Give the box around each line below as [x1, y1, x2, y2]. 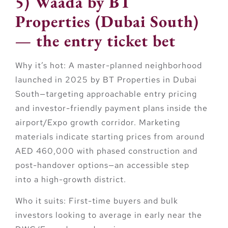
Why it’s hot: [15, 60, 66, 71]
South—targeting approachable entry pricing [15, 88, 197, 99]
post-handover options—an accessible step [15, 159, 189, 170]
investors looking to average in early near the [15, 210, 202, 221]
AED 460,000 [15, 145, 74, 156]
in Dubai [160, 74, 197, 85]
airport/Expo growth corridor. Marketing [15, 117, 180, 128]
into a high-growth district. [15, 174, 126, 185]
